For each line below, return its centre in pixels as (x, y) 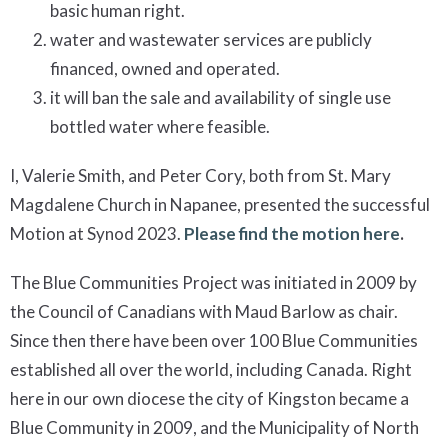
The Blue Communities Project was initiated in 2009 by (213, 283)
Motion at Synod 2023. (97, 234)
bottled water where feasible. (160, 127)
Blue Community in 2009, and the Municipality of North (214, 428)
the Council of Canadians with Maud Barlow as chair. (204, 312)
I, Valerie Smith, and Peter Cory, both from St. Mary (200, 176)
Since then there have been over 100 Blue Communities (214, 341)
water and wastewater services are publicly (211, 40)
